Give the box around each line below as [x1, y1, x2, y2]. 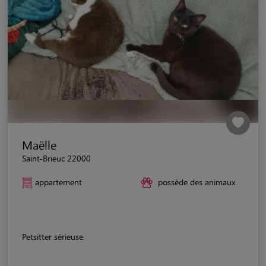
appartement [35, 176, 82, 188]
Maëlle [22, 136, 56, 153]
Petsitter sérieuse [22, 230, 83, 242]
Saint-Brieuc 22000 [22, 152, 91, 164]
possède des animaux [158, 176, 235, 188]
